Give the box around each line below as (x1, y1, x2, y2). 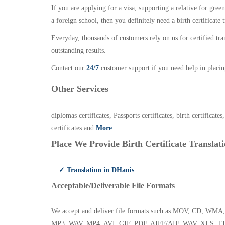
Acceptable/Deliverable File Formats (51, 181, 175, 190)
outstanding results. (51, 47, 106, 54)
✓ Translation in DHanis (59, 166, 134, 174)
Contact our (51, 64, 86, 72)
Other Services (51, 84, 108, 94)
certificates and (51, 124, 96, 132)
